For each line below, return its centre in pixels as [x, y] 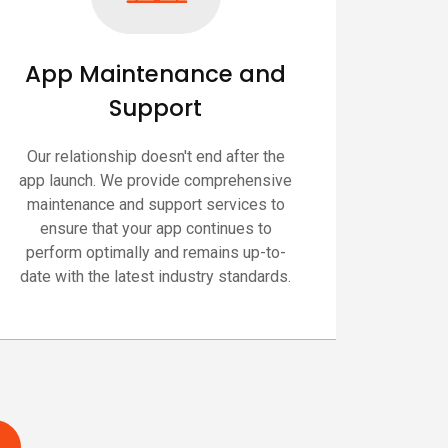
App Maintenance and [156, 73]
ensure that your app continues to [155, 228]
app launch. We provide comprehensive [156, 180]
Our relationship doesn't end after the [155, 156]
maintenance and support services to [155, 204]
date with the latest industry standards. [156, 276]
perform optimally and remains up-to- [155, 252]
